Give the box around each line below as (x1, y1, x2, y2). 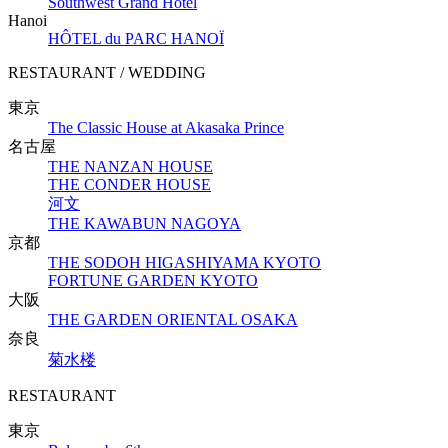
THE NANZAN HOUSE (48, 158, 213, 175)
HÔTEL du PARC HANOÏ (48, 30, 224, 47)
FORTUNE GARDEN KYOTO (48, 272, 258, 289)
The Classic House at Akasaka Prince (48, 119, 284, 136)
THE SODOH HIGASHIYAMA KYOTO (48, 254, 321, 271)
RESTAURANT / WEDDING (8, 64, 206, 81)
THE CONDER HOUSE (48, 176, 211, 193)
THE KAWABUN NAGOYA (48, 215, 241, 232)
